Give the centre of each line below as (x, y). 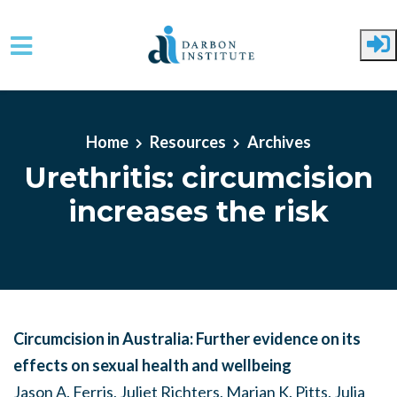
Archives (279, 141)
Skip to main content (83, 93)
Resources (188, 141)
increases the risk (198, 211)
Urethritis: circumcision (198, 177)
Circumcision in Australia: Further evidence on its (187, 339)
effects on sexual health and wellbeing (152, 365)
